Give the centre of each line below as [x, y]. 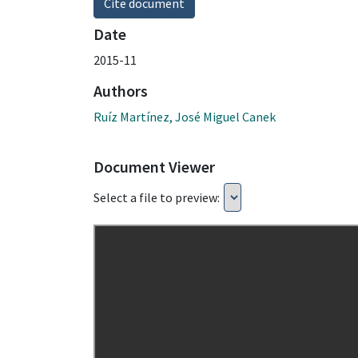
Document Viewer [154, 166]
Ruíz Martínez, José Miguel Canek [185, 116]
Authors [121, 90]
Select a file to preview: [157, 197]
